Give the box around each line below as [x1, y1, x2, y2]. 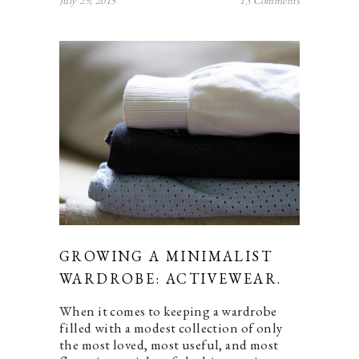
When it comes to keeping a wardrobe [59, 302, 277, 321]
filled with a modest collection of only [59, 319, 283, 337]
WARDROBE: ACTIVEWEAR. [59, 269, 282, 288]
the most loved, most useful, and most [59, 336, 279, 354]
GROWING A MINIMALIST [59, 247, 272, 266]
